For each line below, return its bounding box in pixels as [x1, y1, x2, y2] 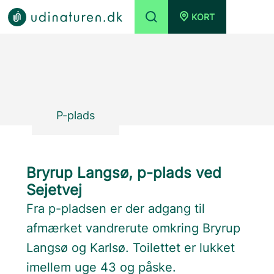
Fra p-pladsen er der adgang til [26, 201, 206, 216]
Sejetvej [26, 181, 83, 199]
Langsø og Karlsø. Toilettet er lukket [26, 240, 235, 255]
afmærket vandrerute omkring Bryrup [26, 221, 241, 235]
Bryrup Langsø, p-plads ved [26, 164, 222, 182]
